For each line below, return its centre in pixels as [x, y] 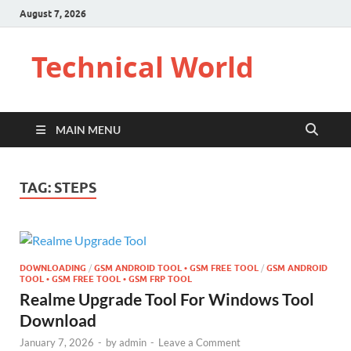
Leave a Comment [199, 342]
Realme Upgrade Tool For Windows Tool [167, 299]
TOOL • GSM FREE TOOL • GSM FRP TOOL [106, 279]
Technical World [143, 67]
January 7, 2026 [57, 342]
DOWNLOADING [53, 268]
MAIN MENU [88, 130]
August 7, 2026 [53, 13]
